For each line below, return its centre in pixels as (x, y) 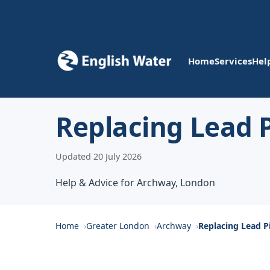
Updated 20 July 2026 (99, 156)
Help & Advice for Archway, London (135, 183)
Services (233, 61)
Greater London (118, 226)
